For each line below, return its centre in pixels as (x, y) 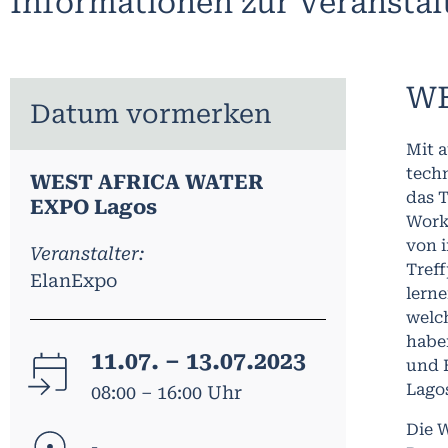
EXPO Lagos (93, 206)
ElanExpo (73, 280)
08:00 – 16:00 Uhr (167, 392)
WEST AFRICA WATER (147, 181)
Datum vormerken (151, 113)
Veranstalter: (87, 253)
